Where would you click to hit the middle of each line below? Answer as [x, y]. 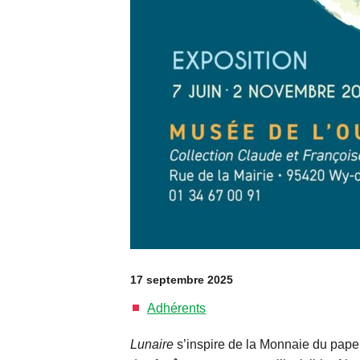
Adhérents [176, 308]
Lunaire [153, 344]
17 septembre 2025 [182, 279]
